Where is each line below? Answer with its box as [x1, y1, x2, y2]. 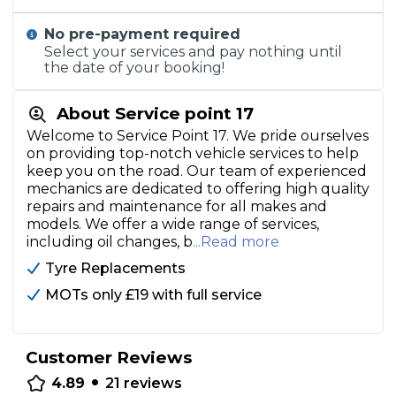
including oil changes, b [27, 233, 193, 250]
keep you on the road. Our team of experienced [27, 163, 367, 179]
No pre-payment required [44, 26, 241, 42]
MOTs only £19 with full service [45, 286, 262, 303]
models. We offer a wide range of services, [27, 216, 319, 232]
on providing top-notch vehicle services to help [27, 145, 359, 162]
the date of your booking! [44, 59, 225, 76]
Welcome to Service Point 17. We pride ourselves [27, 127, 369, 144]
